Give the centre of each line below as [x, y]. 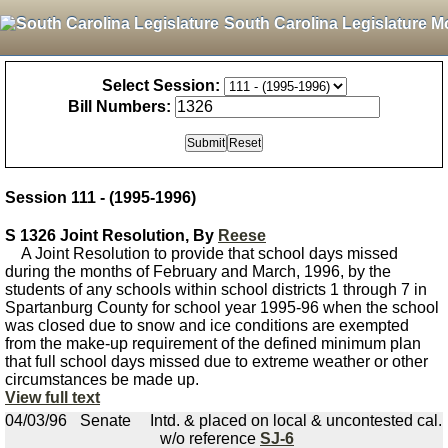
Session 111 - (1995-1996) [100, 197]
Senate [105, 420]
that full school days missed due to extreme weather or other [216, 361]
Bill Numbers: [119, 106]
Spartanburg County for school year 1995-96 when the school [222, 307]
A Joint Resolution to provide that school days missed [201, 253]
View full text [52, 397]
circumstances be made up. [102, 379]
